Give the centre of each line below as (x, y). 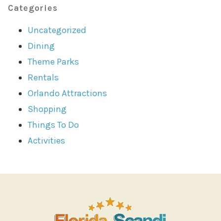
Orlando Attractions (68, 93)
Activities (47, 141)
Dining (41, 46)
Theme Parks (54, 62)
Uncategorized (57, 30)
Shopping (47, 109)
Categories (33, 8)
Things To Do (54, 125)
